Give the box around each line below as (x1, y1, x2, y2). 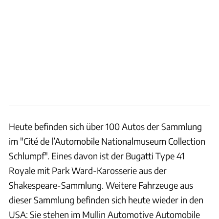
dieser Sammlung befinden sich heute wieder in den (9, 194, 203, 206)
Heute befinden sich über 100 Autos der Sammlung (9, 121, 202, 132)
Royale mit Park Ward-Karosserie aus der (9, 165, 167, 176)
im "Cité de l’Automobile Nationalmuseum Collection (9, 135, 205, 147)
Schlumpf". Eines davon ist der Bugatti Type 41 (9, 150, 185, 162)
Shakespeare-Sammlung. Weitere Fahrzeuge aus (9, 179, 193, 191)
